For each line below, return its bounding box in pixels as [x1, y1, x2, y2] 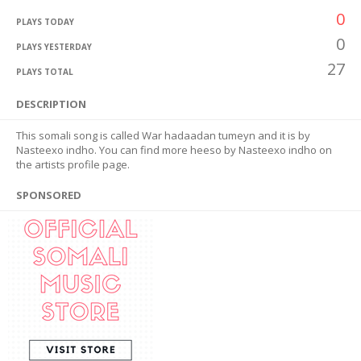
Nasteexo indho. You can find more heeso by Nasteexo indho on [16, 143, 332, 157]
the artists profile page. [16, 157, 130, 172]
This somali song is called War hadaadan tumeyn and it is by [16, 128, 310, 143]
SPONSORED [16, 188, 81, 202]
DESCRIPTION [16, 97, 86, 111]
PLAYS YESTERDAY [16, 41, 92, 52]
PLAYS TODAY [16, 16, 74, 27]
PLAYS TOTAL [16, 66, 73, 77]
